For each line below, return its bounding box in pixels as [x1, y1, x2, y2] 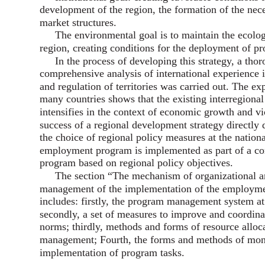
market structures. [40, 17, 117, 29]
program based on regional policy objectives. [40, 157, 233, 169]
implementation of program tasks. [40, 247, 185, 259]
